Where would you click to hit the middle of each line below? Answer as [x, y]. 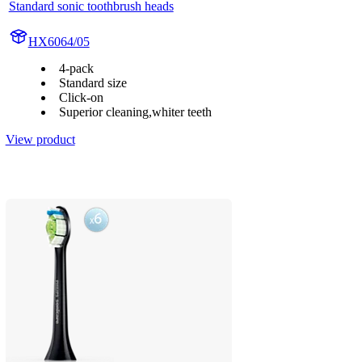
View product [40, 139]
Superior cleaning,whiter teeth [135, 112]
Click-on [81, 97]
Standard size [93, 82]
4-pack [76, 68]
